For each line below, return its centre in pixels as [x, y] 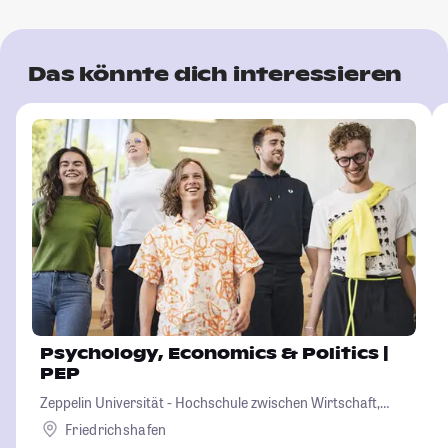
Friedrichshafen [116, 429]
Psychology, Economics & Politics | [214, 354]
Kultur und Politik [93, 424]
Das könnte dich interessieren [215, 74]
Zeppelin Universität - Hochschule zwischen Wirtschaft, [210, 403]
